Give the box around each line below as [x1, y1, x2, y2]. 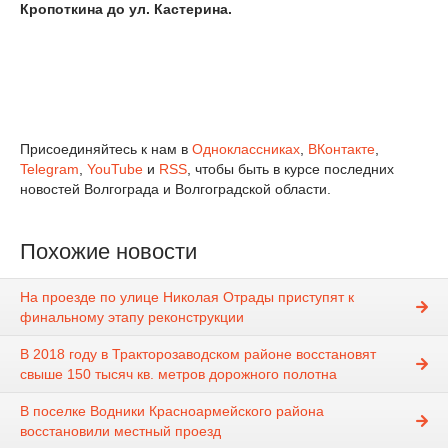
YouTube [87, 161, 143, 177]
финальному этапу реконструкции [20, 309, 244, 326]
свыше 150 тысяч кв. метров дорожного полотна [20, 366, 337, 383]
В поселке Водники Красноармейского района [20, 403, 324, 420]
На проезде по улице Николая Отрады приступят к [20, 289, 354, 306]
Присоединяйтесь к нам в [20, 141, 192, 157]
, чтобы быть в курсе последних [187, 161, 394, 177]
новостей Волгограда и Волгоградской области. [20, 181, 331, 197]
